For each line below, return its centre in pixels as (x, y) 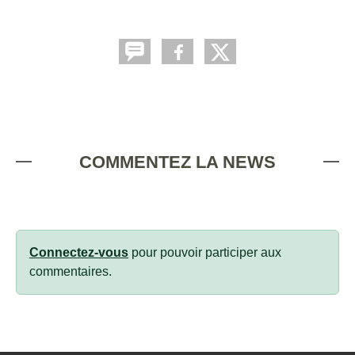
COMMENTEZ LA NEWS (177, 162)
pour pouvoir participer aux (205, 252)
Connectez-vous (79, 252)
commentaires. (71, 271)
